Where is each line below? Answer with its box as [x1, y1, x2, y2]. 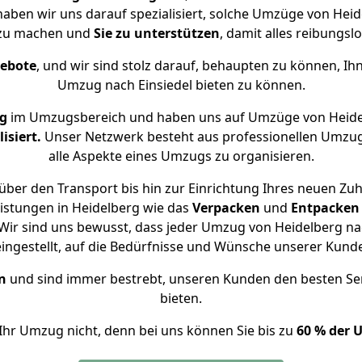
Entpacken [291, 199, 360, 217]
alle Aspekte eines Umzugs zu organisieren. [48, 147, 314, 165]
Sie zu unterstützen [93, 24, 220, 42]
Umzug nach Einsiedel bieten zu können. [57, 76, 305, 94]
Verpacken [192, 199, 260, 217]
